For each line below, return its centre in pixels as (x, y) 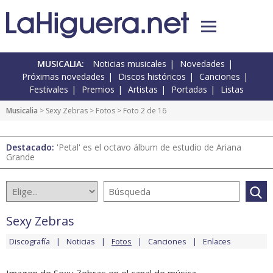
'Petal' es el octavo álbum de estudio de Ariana (149, 147)
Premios (98, 90)
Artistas (143, 90)
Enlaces (217, 242)
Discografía (30, 242)
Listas (232, 90)
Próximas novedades (63, 77)
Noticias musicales (129, 64)
